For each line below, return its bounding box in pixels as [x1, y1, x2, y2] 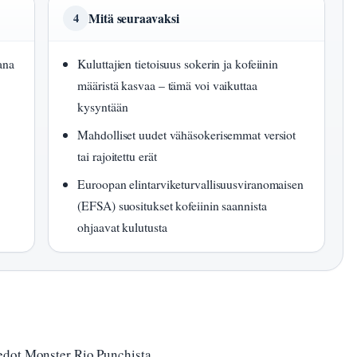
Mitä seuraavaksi [88, 9, 179, 28]
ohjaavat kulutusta [77, 218, 167, 236]
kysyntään [77, 98, 128, 116]
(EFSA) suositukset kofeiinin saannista [77, 197, 267, 214]
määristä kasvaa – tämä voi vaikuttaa [77, 76, 257, 94]
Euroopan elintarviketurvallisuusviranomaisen [77, 175, 304, 193]
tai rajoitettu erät [77, 147, 157, 165]
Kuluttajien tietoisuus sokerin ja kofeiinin [77, 55, 279, 73]
